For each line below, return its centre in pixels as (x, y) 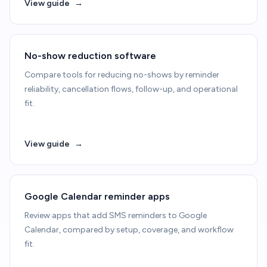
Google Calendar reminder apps (97, 196)
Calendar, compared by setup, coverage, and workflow (129, 230)
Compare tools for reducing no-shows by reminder (122, 75)
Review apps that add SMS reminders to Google (116, 215)
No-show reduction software (90, 56)
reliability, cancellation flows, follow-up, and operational (131, 89)
